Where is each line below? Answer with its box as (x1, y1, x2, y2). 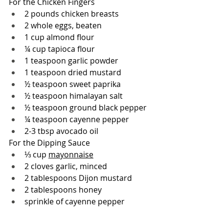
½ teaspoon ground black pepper (24, 102, 147, 113)
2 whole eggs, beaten (24, 20, 102, 31)
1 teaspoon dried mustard (24, 66, 121, 78)
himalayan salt (69, 90, 123, 101)
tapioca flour (48, 43, 95, 54)
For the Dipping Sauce (9, 137, 90, 148)
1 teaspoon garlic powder (24, 55, 118, 66)
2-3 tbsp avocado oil (24, 125, 98, 136)
